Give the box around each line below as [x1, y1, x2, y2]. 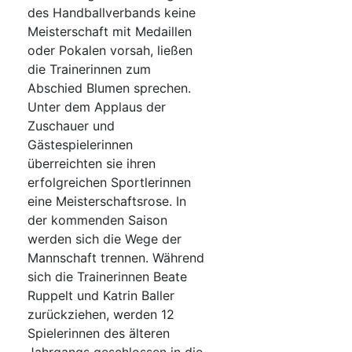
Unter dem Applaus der [27, 99, 166, 115]
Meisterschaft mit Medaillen [27, 24, 192, 40]
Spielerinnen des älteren [27, 325, 170, 342]
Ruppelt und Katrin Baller [27, 288, 174, 304]
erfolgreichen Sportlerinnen [27, 174, 191, 191]
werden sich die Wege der [27, 231, 181, 247]
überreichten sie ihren [27, 156, 156, 172]
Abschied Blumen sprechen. [27, 80, 191, 97]
